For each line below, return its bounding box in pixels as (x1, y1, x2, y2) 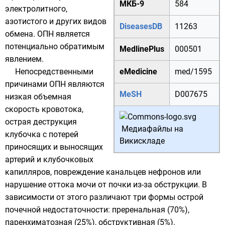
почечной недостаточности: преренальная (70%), (5, 205, 189, 214)
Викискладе (120, 136, 165, 146)
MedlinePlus (120, 44, 164, 54)
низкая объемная (5, 92, 71, 101)
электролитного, (5, 4, 67, 14)
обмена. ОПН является (5, 29, 90, 39)
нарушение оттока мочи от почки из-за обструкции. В (5, 180, 207, 189)
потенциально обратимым (5, 42, 104, 51)
